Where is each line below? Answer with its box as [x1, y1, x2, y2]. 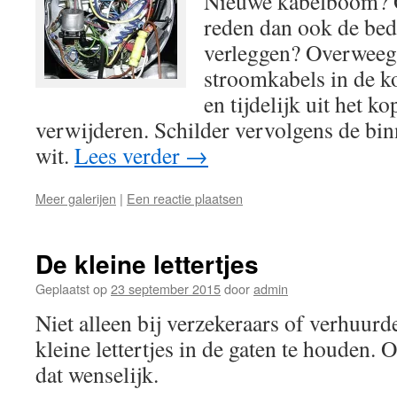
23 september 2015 [111, 279, 221, 298]
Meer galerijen [35, 189, 116, 207]
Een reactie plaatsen [127, 189, 243, 207]
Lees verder [74, 140, 185, 170]
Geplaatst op [35, 279, 107, 298]
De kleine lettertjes [35, 245, 259, 282]
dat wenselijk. [35, 359, 159, 389]
